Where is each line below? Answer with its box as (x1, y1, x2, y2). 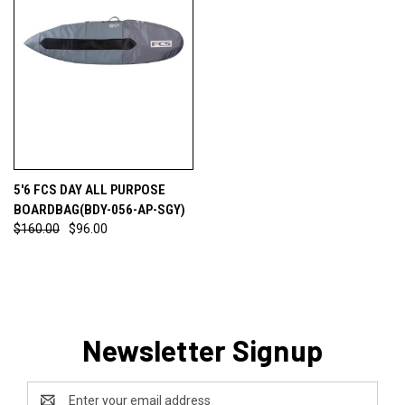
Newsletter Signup (81, 332, 324, 367)
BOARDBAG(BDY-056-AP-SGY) (14, 201, 185, 218)
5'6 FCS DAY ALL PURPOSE (14, 181, 165, 198)
